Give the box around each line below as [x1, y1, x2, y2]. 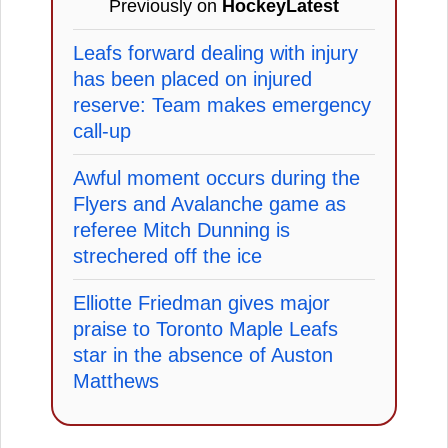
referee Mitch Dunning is [73, 218, 290, 241]
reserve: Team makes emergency [73, 93, 371, 116]
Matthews [73, 369, 159, 392]
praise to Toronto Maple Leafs [73, 317, 338, 340]
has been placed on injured [73, 67, 312, 90]
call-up [73, 119, 131, 142]
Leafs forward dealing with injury [73, 41, 358, 64]
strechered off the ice [73, 244, 262, 267]
